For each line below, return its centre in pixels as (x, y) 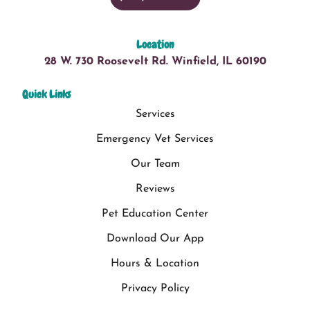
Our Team (155, 164)
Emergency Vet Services (155, 139)
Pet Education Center (155, 213)
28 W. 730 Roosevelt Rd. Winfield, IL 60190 (155, 61)
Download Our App (155, 238)
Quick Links (46, 94)
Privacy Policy (155, 288)
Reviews (155, 189)
